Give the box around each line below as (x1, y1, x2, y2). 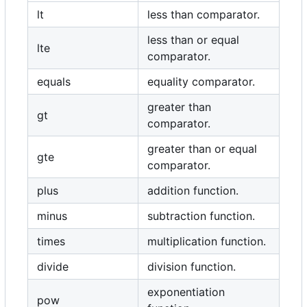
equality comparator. (147, 75, 255, 89)
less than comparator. (147, 8, 260, 22)
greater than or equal (147, 142, 257, 156)
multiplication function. (147, 234, 266, 249)
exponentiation (147, 285, 225, 299)
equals (37, 75, 71, 89)
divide (37, 260, 69, 274)
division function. (147, 260, 236, 274)
